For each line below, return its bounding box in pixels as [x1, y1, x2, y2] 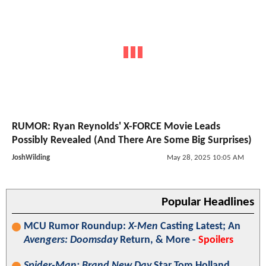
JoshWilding [12, 153, 50, 161]
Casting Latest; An [158, 220, 240, 232]
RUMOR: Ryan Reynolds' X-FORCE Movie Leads [12, 121, 220, 132]
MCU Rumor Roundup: [24, 220, 128, 232]
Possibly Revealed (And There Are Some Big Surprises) [12, 134, 252, 146]
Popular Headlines [161, 195, 254, 208]
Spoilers [198, 234, 233, 246]
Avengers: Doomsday [24, 234, 118, 246]
